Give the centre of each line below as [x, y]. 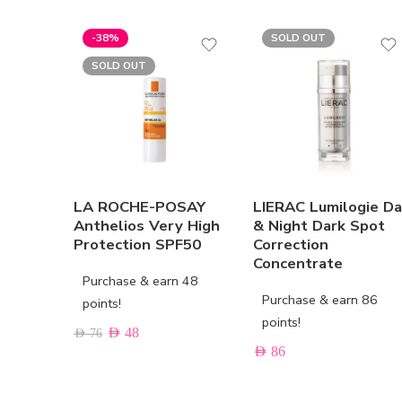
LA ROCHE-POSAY [140, 207]
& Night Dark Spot [319, 226]
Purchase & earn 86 [320, 300]
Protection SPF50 [137, 245]
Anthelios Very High [147, 226]
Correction [291, 245]
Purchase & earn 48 [140, 281]
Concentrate [298, 264]
